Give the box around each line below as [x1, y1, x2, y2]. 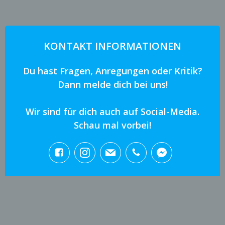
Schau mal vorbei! [74, 119, 151, 132]
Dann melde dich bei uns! [57, 78, 168, 91]
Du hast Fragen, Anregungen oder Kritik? [23, 65, 202, 77]
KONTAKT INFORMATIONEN [44, 39, 181, 53]
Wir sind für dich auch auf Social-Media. [26, 105, 199, 118]
